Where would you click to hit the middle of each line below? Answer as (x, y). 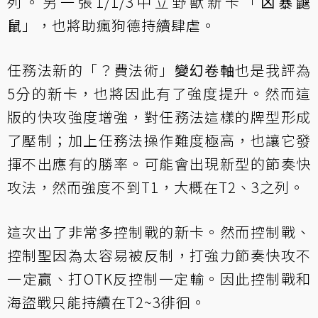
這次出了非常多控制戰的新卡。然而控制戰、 (159, 232)
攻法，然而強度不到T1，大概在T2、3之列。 (156, 187)
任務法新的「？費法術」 (91, 70)
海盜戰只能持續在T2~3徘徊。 (106, 302)
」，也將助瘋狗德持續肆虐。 (119, 26)
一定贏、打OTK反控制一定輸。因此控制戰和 (159, 279)
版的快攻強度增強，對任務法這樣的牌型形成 (159, 117)
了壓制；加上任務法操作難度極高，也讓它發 (159, 141)
